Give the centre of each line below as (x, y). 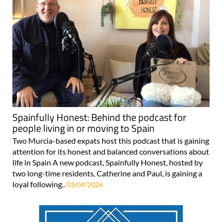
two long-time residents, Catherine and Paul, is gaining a (107, 173)
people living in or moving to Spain (83, 128)
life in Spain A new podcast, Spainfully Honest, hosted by (108, 163)
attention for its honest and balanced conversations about (111, 152)
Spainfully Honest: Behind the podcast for (99, 117)
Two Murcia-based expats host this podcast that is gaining (111, 141)
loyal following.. (39, 184)
